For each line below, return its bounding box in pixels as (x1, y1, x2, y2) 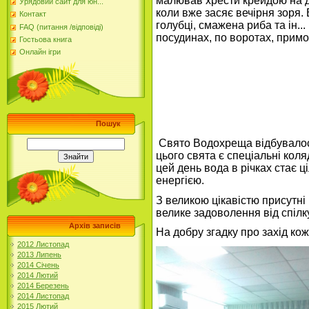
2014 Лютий (17, 271, 58, 279)
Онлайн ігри (19, 48, 61, 57)
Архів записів (69, 221, 121, 230)
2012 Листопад (17, 240, 69, 248)
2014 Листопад (17, 292, 69, 300)
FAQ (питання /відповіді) (19, 22, 103, 31)
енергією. (156, 174, 204, 186)
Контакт (19, 10, 46, 19)
